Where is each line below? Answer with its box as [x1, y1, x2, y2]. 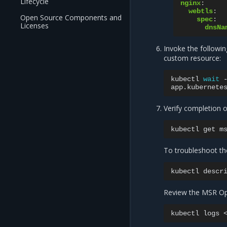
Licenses [20, 21, 49, 30]
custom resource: [164, 53, 221, 63]
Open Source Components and [20, 13, 122, 22]
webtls [188, 7, 213, 15]
